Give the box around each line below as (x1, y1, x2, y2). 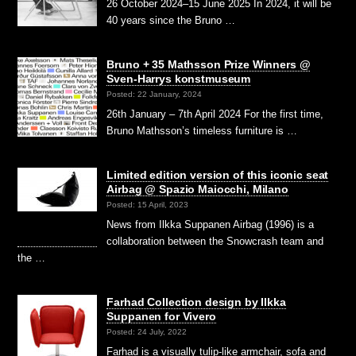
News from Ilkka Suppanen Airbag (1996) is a (106, 218, 315, 230)
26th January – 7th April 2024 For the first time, (106, 107, 324, 120)
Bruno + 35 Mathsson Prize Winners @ (106, 57, 311, 71)
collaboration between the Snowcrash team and (106, 234, 324, 247)
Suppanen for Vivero (106, 309, 216, 323)
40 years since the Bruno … (106, 14, 236, 26)
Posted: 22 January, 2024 (106, 89, 203, 99)
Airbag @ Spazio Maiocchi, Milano (106, 182, 288, 195)
